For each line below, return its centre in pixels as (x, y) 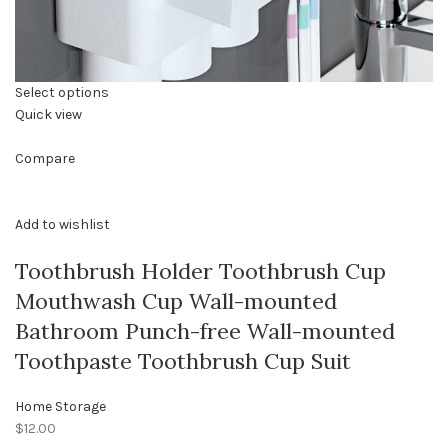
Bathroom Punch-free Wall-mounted (205, 331)
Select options (62, 93)
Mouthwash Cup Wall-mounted (176, 301)
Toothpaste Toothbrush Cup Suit (183, 361)
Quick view (48, 115)
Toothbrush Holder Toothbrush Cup (200, 271)
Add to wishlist (62, 225)
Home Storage (60, 407)
